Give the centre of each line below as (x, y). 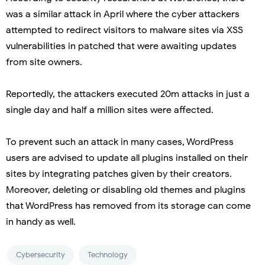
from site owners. (44, 62)
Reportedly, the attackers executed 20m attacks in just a (128, 94)
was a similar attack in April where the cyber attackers (123, 14)
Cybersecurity (41, 254)
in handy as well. (41, 222)
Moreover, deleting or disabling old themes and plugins (126, 190)
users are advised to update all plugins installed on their (127, 158)
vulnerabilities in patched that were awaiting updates (121, 46)
